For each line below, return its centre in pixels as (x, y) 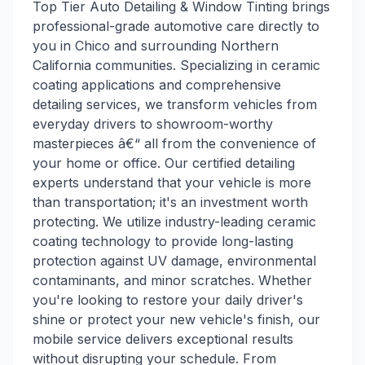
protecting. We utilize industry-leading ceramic (174, 222)
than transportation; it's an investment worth (170, 202)
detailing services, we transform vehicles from (175, 104)
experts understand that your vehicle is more (172, 182)
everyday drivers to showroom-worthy (153, 124)
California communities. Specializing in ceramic (176, 65)
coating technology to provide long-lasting (163, 241)
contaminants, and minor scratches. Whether (172, 280)
